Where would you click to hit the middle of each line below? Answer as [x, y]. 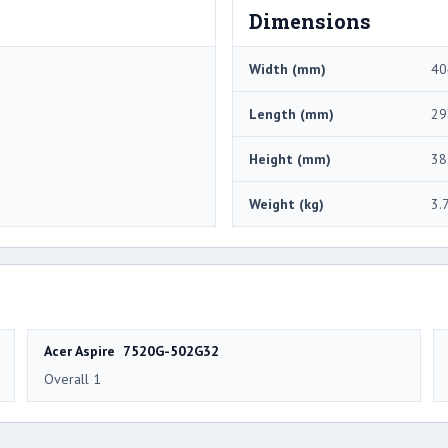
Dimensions [310, 20]
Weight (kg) [286, 203]
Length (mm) [291, 113]
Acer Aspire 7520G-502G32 [131, 350]
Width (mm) [287, 68]
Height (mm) [290, 158]
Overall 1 [72, 378]
